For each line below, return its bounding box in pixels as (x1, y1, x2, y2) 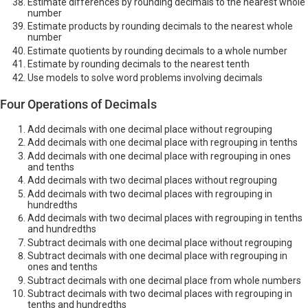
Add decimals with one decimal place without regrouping (27, 123, 272, 135)
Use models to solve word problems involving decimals (27, 71, 263, 83)
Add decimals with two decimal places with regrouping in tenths (27, 212, 302, 224)
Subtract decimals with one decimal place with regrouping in (27, 250, 287, 262)
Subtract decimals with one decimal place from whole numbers (27, 274, 301, 286)
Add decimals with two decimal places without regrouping (27, 175, 277, 186)
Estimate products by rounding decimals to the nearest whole (27, 21, 293, 32)
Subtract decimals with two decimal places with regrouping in (27, 288, 292, 300)
